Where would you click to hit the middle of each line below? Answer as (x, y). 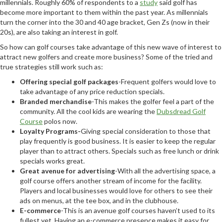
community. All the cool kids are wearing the (88, 111)
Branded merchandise (56, 101)
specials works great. (52, 161)
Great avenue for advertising (67, 170)
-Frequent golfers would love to (167, 81)
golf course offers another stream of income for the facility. (111, 180)
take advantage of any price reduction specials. (92, 91)
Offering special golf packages (69, 81)
